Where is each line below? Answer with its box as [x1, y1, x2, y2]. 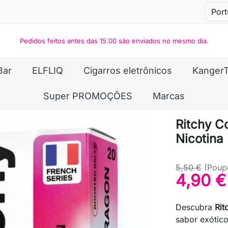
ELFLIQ [32, 65, 63, 76]
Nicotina [176, 131, 223, 147]
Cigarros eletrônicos [83, 65, 172, 76]
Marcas [153, 91, 185, 101]
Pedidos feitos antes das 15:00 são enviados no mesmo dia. [19, 37, 209, 45]
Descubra [176, 202, 215, 213]
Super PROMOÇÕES [43, 91, 132, 101]
